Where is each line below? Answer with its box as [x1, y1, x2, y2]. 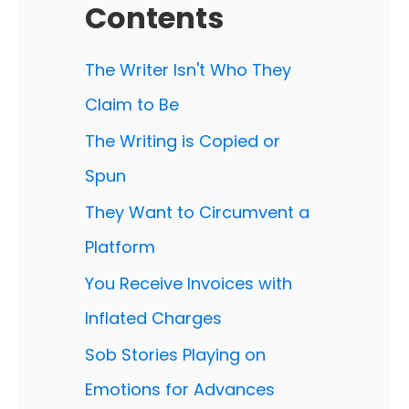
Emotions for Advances [85, 378, 275, 401]
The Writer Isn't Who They [85, 58, 291, 81]
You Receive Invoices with [85, 272, 292, 295]
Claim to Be [85, 93, 179, 116]
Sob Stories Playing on [85, 343, 266, 366]
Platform [85, 236, 155, 258]
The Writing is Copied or [85, 130, 280, 152]
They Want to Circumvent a [85, 201, 309, 224]
